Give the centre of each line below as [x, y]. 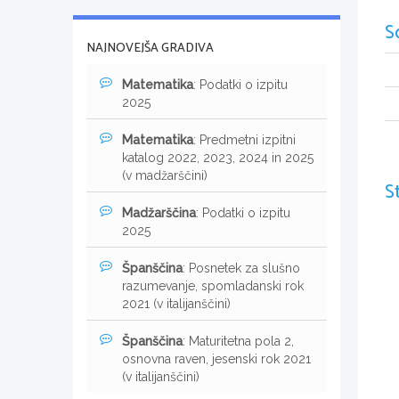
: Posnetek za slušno [241, 268]
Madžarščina [159, 212]
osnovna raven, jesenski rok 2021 [216, 358]
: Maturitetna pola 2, [238, 341]
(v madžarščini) [165, 175]
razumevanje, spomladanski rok [213, 285]
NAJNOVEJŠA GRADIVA [150, 48]
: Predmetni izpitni [244, 139]
